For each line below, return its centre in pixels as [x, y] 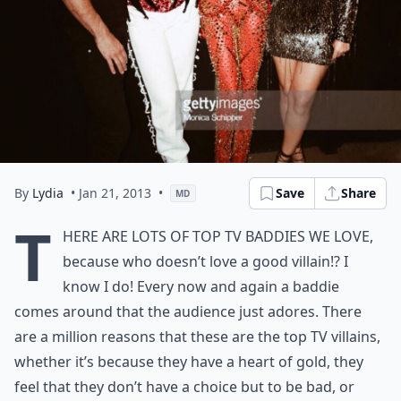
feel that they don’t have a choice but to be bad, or [184, 387]
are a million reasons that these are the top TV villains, [197, 337]
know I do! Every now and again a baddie [201, 286]
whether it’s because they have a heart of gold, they [189, 362]
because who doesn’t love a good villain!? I [205, 261]
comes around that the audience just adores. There [188, 311]
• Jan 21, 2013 [111, 193]
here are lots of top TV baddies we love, [218, 236]
